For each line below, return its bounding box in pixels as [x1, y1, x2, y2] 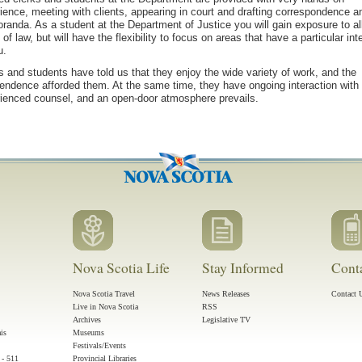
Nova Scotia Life [73, 257, 170, 277]
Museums [73, 327, 104, 337]
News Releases [202, 288, 250, 298]
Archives [73, 314, 101, 324]
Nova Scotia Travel [73, 288, 135, 298]
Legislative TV [202, 314, 250, 324]
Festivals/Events [73, 340, 126, 350]
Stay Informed [202, 257, 284, 277]
